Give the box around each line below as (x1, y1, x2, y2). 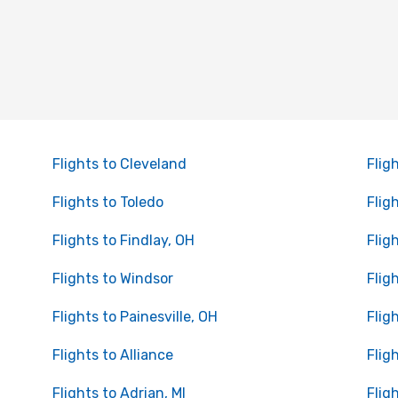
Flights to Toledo (52, 194, 163, 211)
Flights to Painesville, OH (52, 308, 218, 325)
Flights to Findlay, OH (52, 232, 195, 249)
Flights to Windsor (52, 270, 173, 287)
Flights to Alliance (52, 346, 173, 363)
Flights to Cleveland (52, 155, 187, 172)
